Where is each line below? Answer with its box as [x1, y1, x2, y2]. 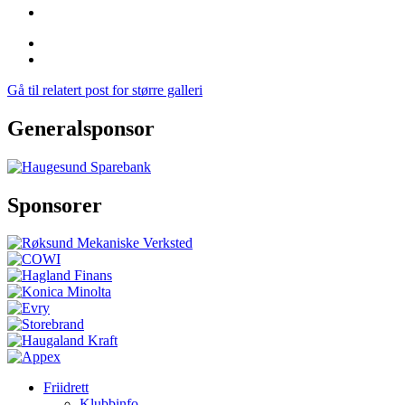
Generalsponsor [7, 116, 155, 140]
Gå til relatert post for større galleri [7, 81, 202, 98]
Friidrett [43, 380, 89, 396]
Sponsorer [7, 193, 102, 217]
